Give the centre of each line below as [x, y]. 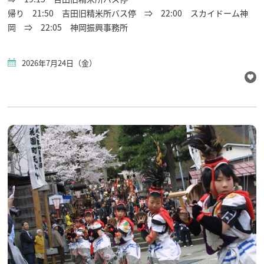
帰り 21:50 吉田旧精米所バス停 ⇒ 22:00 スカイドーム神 [128, 13]
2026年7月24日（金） [60, 63]
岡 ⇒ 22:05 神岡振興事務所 [68, 27]
